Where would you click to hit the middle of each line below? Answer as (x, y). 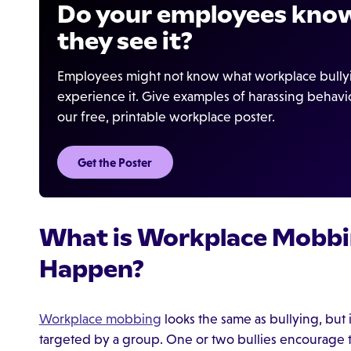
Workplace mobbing (100, 318)
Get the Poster (115, 162)
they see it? (125, 40)
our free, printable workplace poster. (166, 117)
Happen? (91, 268)
